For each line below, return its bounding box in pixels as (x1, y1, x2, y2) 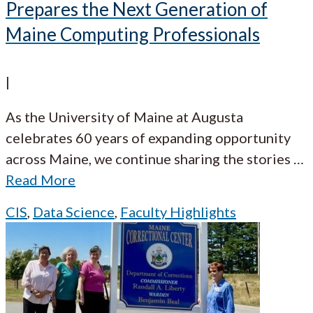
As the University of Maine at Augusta (6, 108, 243, 125)
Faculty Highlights (120, 203, 236, 220)
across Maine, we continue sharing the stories (6, 150, 291, 167)
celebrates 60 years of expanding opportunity (6, 129, 291, 146)
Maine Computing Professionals (6, 22, 260, 45)
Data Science (33, 203, 115, 220)
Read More (6, 170, 75, 188)
